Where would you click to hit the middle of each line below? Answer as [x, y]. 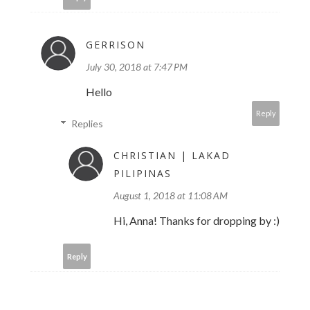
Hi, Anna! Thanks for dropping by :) [197, 221]
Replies [88, 124]
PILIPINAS [143, 174]
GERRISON [116, 45]
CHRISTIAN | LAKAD [172, 156]
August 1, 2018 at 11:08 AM [171, 196]
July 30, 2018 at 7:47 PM [137, 67]
